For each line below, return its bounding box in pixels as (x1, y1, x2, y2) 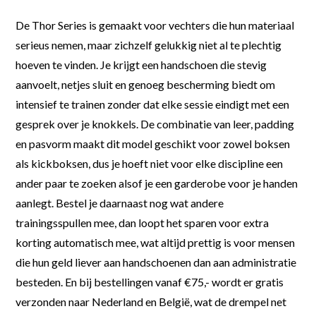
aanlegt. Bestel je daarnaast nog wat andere (16, 195, 224, 209)
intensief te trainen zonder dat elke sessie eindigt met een (16, 97, 290, 111)
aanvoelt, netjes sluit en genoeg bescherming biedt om (16, 77, 276, 91)
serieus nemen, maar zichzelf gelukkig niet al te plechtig (16, 37, 282, 51)
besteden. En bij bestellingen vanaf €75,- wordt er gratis (16, 274, 284, 288)
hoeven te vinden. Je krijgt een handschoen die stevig (16, 57, 267, 71)
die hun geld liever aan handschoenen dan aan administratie (16, 255, 297, 269)
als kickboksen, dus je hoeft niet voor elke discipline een (16, 156, 284, 170)
